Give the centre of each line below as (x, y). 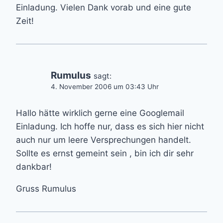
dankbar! (34, 167)
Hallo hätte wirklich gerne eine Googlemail (100, 113)
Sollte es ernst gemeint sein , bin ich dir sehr (105, 154)
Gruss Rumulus (46, 189)
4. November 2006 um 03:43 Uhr (105, 87)
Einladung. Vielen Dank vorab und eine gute (104, 8)
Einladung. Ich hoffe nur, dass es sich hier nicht (110, 127)
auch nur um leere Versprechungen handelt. (104, 140)
